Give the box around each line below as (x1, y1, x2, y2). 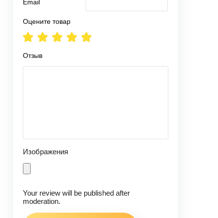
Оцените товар (23, 18, 71, 25)
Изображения (23, 147, 68, 156)
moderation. (23, 197, 60, 205)
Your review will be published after (23, 189, 130, 197)
